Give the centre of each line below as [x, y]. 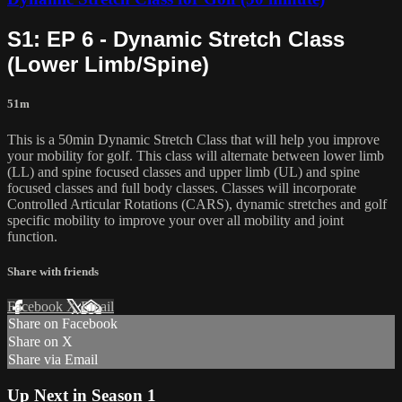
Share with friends [53, 271]
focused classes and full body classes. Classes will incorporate [182, 188]
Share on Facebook [63, 323]
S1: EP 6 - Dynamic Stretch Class [176, 39]
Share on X [40, 341]
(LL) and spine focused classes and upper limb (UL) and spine [184, 171]
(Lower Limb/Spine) [108, 65]
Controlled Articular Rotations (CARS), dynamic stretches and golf [197, 204]
